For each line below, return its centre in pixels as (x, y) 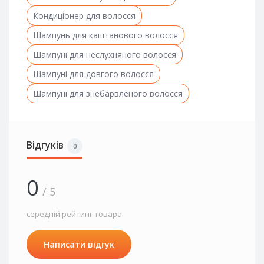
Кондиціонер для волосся (84, 15)
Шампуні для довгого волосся (93, 74)
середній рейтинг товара (74, 214)
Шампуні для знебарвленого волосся (108, 93)
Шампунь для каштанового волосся (105, 35)
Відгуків (45, 145)
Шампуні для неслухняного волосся (105, 54)
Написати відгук (79, 244)
